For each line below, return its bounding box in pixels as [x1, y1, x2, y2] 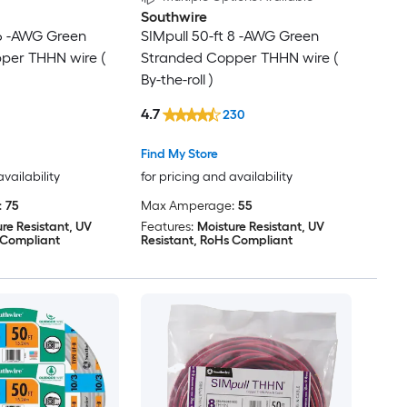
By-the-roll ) [140, 71, 213, 89]
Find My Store [140, 145, 218, 162]
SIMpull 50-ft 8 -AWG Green [140, 27, 319, 45]
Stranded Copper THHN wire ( [140, 49, 338, 67]
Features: [140, 218, 194, 234]
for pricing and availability [140, 168, 293, 184]
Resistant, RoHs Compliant [140, 232, 293, 248]
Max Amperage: [140, 197, 234, 213]
